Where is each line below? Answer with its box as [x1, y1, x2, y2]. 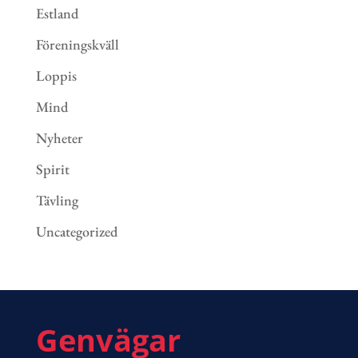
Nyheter [35, 129, 83, 148]
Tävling [35, 191, 78, 210]
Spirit [35, 160, 70, 179]
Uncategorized [35, 222, 117, 241]
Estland [35, 4, 78, 23]
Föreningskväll [35, 35, 119, 54]
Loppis [35, 66, 77, 86]
